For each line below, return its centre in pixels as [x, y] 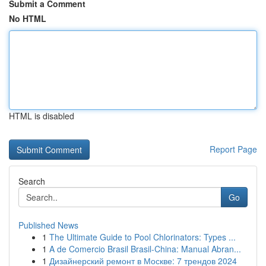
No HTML [28, 18]
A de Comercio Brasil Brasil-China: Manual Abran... [145, 249]
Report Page [233, 149]
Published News [48, 225]
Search [32, 181]
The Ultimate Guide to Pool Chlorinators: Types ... [142, 237]
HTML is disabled [42, 116]
